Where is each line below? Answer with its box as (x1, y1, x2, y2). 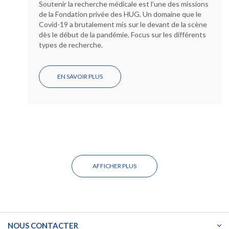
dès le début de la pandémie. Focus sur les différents (39, 30, 206, 39)
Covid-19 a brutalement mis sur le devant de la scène (39, 20, 207, 29)
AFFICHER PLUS (93, 162, 136, 170)
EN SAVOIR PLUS (57, 73, 103, 81)
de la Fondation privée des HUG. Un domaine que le (39, 10, 201, 19)
